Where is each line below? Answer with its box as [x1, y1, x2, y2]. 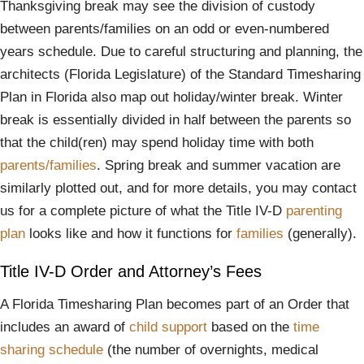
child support [129, 319, 207, 335]
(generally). [284, 226, 357, 241]
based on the [207, 319, 293, 335]
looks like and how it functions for [25, 226, 236, 241]
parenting [286, 203, 342, 219]
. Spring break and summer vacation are [97, 158, 340, 173]
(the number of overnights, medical [103, 342, 318, 357]
